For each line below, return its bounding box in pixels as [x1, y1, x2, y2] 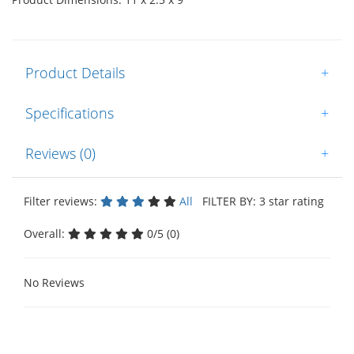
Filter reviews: [24, 193, 100, 209]
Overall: [24, 225, 68, 241]
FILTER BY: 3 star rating [196, 193, 324, 209]
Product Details [25, 62, 125, 82]
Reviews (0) [25, 143, 96, 163]
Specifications [25, 103, 114, 122]
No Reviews [24, 274, 85, 290]
